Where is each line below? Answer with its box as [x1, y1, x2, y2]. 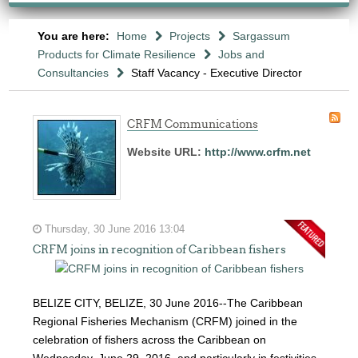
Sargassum [232, 30, 290, 42]
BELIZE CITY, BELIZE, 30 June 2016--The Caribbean [33, 296, 304, 309]
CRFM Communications [127, 117, 259, 130]
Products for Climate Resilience [37, 48, 196, 61]
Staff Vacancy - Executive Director [130, 66, 302, 79]
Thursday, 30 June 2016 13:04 [42, 224, 185, 235]
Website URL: [127, 145, 205, 158]
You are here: [37, 30, 113, 42]
